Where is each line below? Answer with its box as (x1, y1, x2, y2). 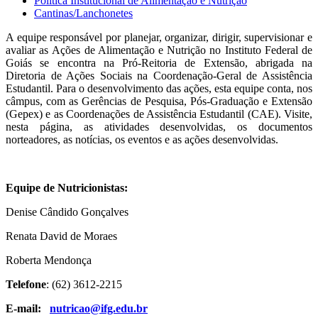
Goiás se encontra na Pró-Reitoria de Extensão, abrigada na (6, 56, 312, 69)
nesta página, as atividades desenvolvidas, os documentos (6, 120, 312, 133)
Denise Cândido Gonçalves (6, 205, 131, 218)
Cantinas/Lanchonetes (34, 6, 133, 19)
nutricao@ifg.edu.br (50, 302, 148, 314)
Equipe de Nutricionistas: (6, 181, 128, 194)
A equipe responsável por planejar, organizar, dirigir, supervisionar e (6, 31, 312, 43)
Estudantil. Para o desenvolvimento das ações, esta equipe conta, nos (6, 82, 312, 94)
